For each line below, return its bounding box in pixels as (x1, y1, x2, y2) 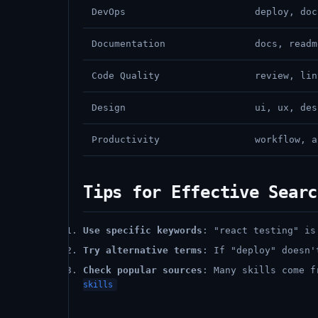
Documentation (92, 38, 165, 49)
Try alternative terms (83, 245, 202, 256)
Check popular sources (83, 265, 202, 275)
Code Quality (92, 70, 160, 81)
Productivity (92, 134, 160, 145)
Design (92, 102, 126, 113)
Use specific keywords (83, 225, 202, 236)
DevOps (92, 6, 126, 17)
